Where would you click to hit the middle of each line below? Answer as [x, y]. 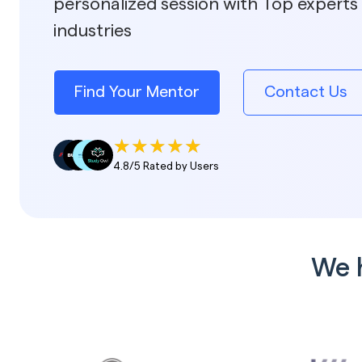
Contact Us [305, 93]
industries [92, 31]
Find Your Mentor [137, 93]
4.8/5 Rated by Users [166, 167]
